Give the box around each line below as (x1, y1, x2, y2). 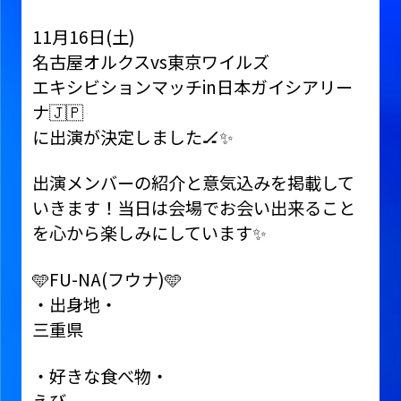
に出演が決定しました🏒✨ (31, 124, 234, 149)
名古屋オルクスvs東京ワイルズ (31, 48, 269, 74)
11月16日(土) (31, 23, 135, 49)
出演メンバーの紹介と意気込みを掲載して (31, 170, 354, 196)
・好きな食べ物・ (31, 363, 168, 389)
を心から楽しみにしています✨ (31, 220, 267, 246)
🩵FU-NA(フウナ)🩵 (31, 267, 182, 293)
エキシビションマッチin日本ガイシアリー (31, 73, 353, 99)
